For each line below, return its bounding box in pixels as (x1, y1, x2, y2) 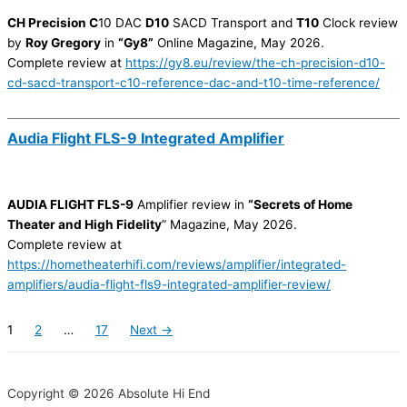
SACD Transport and (169, 15, 296, 31)
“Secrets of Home (248, 197, 352, 213)
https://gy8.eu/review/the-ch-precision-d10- (125, 55, 385, 71)
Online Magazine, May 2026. (154, 35, 324, 51)
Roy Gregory (25, 35, 101, 51)
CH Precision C (7, 15, 98, 31)
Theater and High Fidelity (7, 217, 162, 233)
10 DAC (98, 15, 145, 31)
